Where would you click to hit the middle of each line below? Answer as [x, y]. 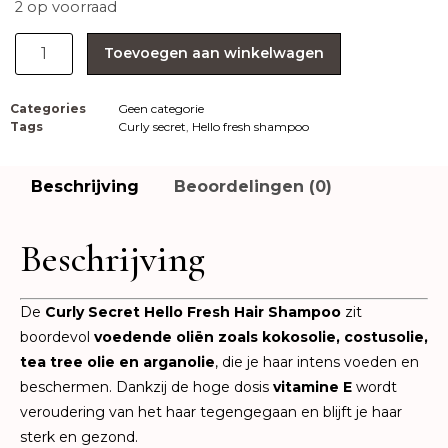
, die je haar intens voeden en [317, 362]
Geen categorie [161, 108]
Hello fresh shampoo [250, 126]
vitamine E [312, 387]
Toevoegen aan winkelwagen [214, 53]
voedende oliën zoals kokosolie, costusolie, [261, 337]
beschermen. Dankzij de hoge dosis [146, 387]
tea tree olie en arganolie [117, 362]
